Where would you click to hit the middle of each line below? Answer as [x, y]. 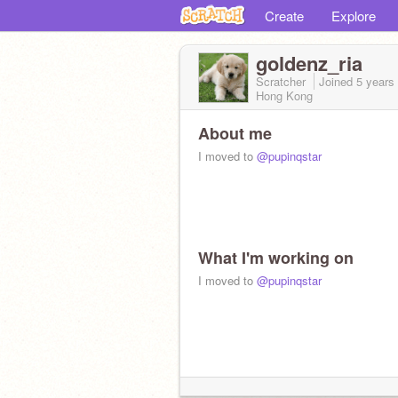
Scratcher [283, 81]
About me [235, 133]
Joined [338, 81]
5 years [375, 81]
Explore [354, 16]
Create [284, 16]
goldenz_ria [309, 63]
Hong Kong [284, 96]
